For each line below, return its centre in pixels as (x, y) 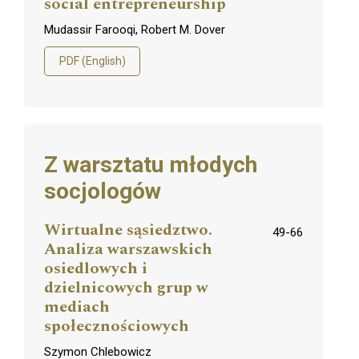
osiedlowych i (96, 269)
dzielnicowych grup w (126, 288)
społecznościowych (117, 327)
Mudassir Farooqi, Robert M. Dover (135, 30)
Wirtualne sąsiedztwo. (128, 230)
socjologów (103, 192)
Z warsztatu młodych (151, 165)
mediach (77, 307)
